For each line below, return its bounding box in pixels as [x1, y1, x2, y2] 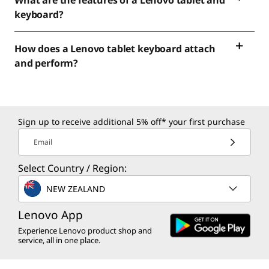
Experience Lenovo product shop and [18, 225, 152, 236]
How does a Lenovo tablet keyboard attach [14, 42, 216, 55]
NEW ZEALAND [46, 183, 105, 195]
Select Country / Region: [18, 162, 127, 175]
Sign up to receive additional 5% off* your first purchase [18, 116, 245, 127]
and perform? [14, 56, 79, 70]
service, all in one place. [18, 235, 100, 246]
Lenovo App [18, 207, 83, 223]
